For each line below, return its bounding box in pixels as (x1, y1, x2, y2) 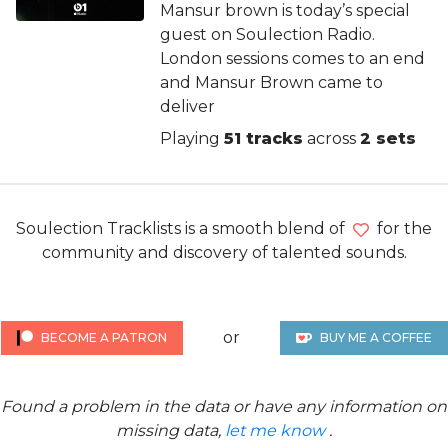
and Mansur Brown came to (160, 73, 383, 92)
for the (369, 219, 432, 238)
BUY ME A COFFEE (319, 330, 432, 345)
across (303, 129, 360, 148)
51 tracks (224, 129, 303, 148)
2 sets (360, 129, 416, 148)
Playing (160, 129, 224, 148)
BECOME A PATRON (40, 330, 167, 345)
